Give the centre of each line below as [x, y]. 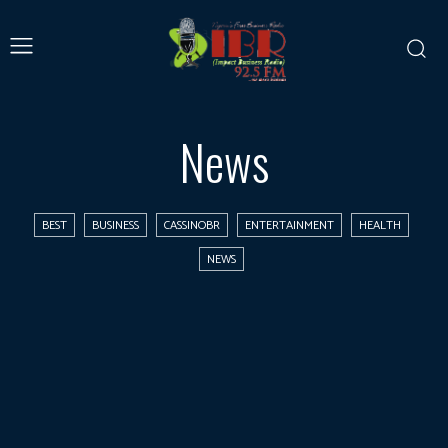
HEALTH [380, 225]
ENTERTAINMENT [289, 225]
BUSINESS [115, 225]
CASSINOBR [192, 225]
